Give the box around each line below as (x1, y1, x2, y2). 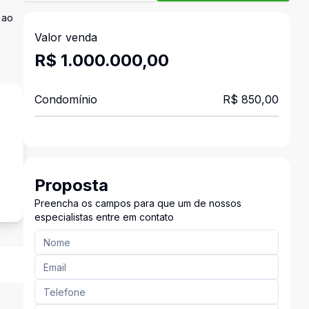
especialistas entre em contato (34, 211, 174, 223)
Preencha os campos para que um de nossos (34, 197, 241, 209)
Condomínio (34, 92, 97, 106)
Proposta (34, 175, 108, 195)
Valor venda (34, 30, 97, 44)
